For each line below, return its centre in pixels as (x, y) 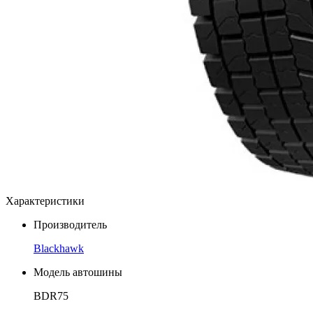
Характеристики (45, 201)
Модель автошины (78, 272)
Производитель (70, 224)
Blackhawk (59, 248)
